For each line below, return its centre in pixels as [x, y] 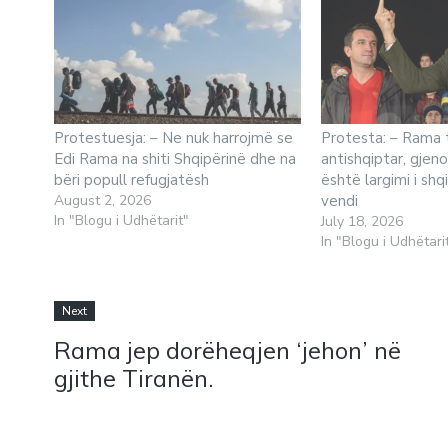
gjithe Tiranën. [133, 378]
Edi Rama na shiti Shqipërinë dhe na [174, 158]
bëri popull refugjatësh [131, 179]
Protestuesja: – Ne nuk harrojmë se [173, 137]
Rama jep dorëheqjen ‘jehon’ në [227, 350]
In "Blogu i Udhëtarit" [121, 220]
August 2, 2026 [102, 200]
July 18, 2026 [362, 221]
